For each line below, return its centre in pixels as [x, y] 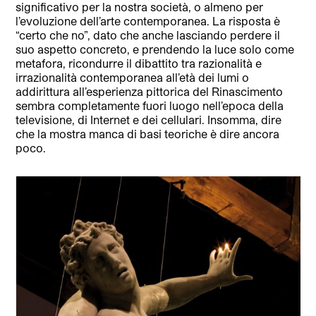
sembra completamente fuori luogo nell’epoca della [150, 106]
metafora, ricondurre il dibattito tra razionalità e [139, 63]
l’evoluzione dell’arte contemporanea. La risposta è [148, 21]
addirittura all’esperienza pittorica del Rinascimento [150, 92]
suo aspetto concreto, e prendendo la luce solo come [155, 49]
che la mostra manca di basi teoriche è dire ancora [148, 134]
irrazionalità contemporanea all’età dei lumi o [133, 78]
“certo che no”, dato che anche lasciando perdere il [148, 35]
